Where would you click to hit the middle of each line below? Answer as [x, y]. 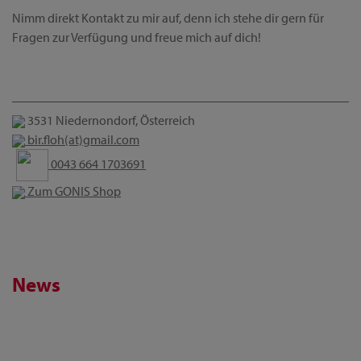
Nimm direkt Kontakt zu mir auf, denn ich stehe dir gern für [168, 18]
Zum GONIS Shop [73, 191]
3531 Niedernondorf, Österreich [110, 120]
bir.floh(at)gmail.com [83, 140]
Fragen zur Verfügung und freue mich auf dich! [137, 37]
